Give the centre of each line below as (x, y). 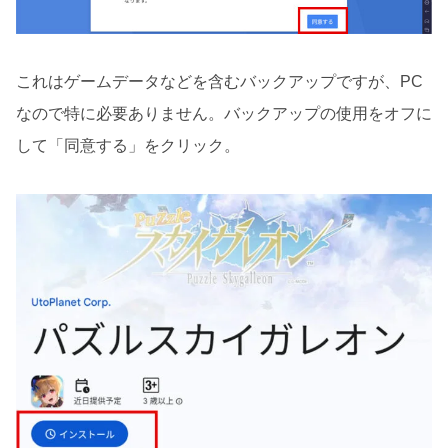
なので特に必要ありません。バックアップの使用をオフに (224, 114)
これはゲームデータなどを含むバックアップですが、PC (219, 82)
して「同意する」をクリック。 (128, 146)
